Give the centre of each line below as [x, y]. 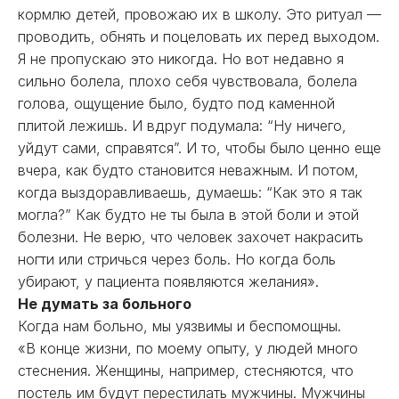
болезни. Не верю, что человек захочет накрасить [191, 237]
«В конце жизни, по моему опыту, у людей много [188, 348]
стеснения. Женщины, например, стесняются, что [186, 370]
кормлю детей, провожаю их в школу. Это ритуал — [199, 14]
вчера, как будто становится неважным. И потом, [188, 170]
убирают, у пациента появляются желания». [171, 281]
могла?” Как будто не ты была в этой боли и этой [188, 215]
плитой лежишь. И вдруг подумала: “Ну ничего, [182, 126]
